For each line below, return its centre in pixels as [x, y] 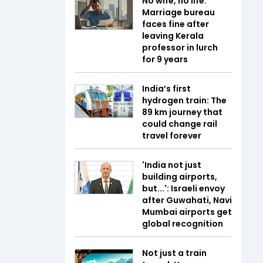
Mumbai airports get [187, 212]
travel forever [172, 136]
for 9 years [165, 59]
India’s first [166, 89]
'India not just [172, 165]
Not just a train [174, 253]
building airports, [180, 177]
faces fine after [176, 24]
